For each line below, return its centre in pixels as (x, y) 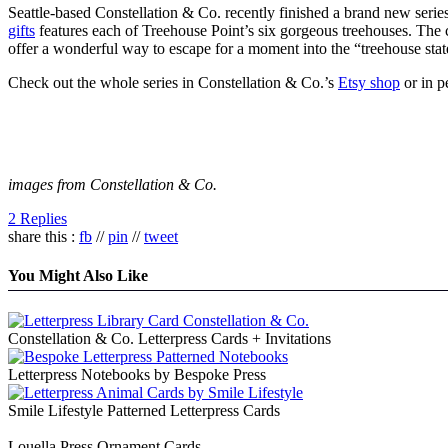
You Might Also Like (78, 275)
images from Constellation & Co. (112, 184)
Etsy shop (369, 82)
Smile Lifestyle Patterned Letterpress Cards (144, 411)
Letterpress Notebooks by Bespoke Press (137, 375)
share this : (43, 236)
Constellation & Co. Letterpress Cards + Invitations (169, 339)
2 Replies (37, 218)
